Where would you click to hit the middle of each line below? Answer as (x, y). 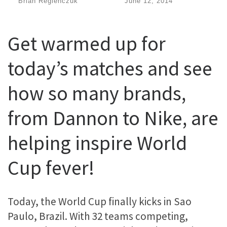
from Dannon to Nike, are (113, 118)
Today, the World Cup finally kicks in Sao (100, 201)
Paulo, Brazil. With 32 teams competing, (98, 216)
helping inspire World (97, 143)
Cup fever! (51, 168)
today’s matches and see (110, 69)
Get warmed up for (87, 44)
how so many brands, (97, 93)
